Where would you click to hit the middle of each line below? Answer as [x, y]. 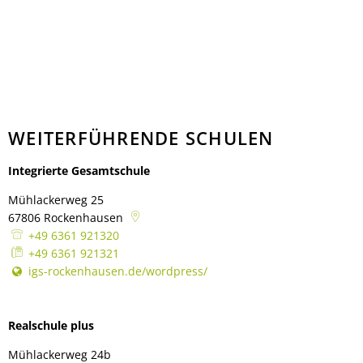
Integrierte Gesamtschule [79, 171]
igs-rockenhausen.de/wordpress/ [117, 271]
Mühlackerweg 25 [56, 200]
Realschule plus [51, 325]
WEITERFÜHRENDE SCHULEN [141, 138]
